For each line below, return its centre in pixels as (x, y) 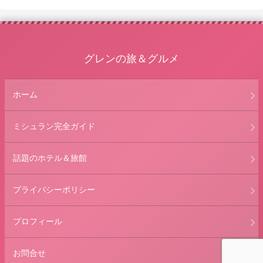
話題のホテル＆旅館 (50, 158)
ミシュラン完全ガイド (54, 127)
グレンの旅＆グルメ (131, 59)
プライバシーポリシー (54, 190)
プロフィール (38, 222)
